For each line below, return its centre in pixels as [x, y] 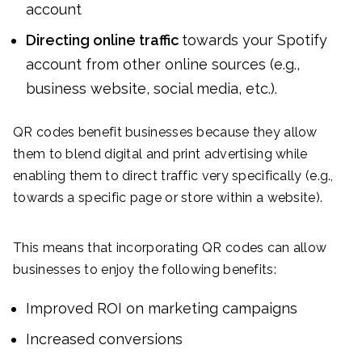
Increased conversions [104, 339]
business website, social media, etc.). [154, 88]
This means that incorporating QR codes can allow [170, 247]
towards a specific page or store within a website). [170, 197]
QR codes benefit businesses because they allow [165, 132]
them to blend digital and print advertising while [160, 154]
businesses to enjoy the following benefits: [145, 269]
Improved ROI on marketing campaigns [162, 308]
